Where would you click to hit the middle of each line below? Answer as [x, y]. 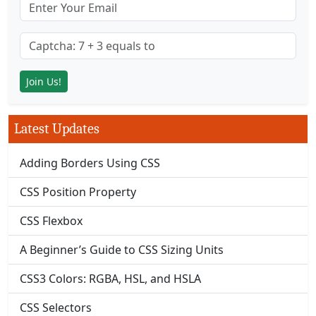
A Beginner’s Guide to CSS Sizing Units [122, 250]
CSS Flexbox [51, 221]
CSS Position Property [78, 192]
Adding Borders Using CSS [90, 163]
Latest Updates [57, 129]
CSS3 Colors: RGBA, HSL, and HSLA [110, 279]
